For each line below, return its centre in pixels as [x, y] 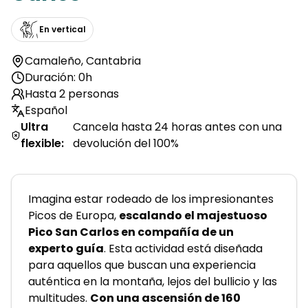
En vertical [63, 29]
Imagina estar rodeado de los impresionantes [151, 199]
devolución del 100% [125, 143]
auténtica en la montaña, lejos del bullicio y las [153, 282]
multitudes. [59, 298]
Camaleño [53, 61]
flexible [41, 143]
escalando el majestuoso [193, 216]
